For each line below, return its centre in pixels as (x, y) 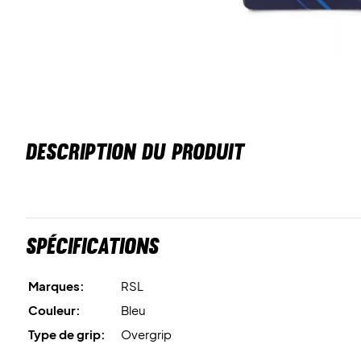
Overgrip (146, 334)
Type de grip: (67, 334)
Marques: (56, 286)
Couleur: (54, 310)
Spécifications (92, 246)
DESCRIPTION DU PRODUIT (135, 151)
